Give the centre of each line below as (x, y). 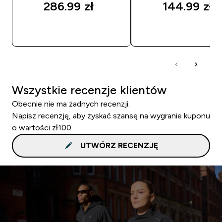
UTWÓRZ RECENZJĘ (119, 145)
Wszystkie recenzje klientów (89, 90)
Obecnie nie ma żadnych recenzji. (71, 104)
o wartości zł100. (42, 127)
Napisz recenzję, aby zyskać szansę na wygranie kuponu (111, 115)
